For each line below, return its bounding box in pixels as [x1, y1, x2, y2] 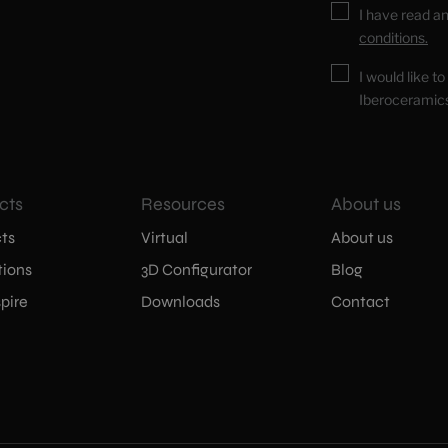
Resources [141, 193, 225, 215]
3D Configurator [141, 260, 252, 279]
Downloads [141, 292, 220, 311]
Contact [331, 292, 390, 311]
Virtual [141, 228, 188, 247]
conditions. [359, 29, 428, 46]
